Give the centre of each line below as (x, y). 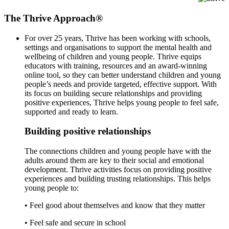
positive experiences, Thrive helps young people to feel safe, (122, 102)
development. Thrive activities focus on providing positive (118, 170)
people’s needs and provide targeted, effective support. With (121, 84)
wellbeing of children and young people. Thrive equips (113, 56)
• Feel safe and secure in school (75, 223)
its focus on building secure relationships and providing (113, 93)
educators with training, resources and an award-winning (116, 65)
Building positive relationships (88, 131)
